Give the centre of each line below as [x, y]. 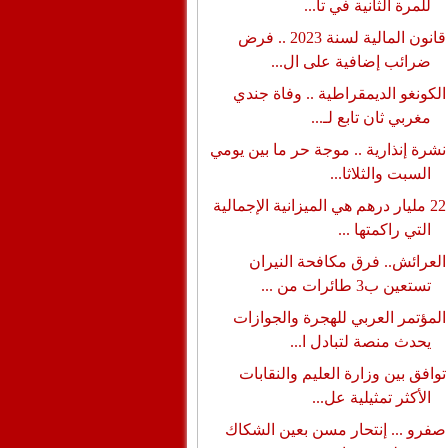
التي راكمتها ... [384, 229]
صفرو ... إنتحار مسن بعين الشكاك [335, 429]
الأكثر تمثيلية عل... [371, 397]
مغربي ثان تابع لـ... [370, 117]
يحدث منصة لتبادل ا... [360, 341]
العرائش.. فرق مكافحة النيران [347, 261]
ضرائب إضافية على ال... [350, 61]
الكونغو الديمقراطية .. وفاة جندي [339, 93]
